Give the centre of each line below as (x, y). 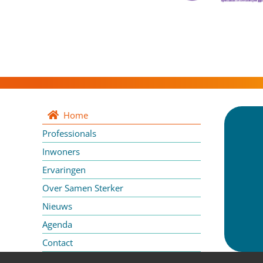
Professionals (69, 134)
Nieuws (57, 206)
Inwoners (61, 152)
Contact (58, 243)
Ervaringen (64, 170)
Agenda (57, 225)
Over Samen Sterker (83, 188)
